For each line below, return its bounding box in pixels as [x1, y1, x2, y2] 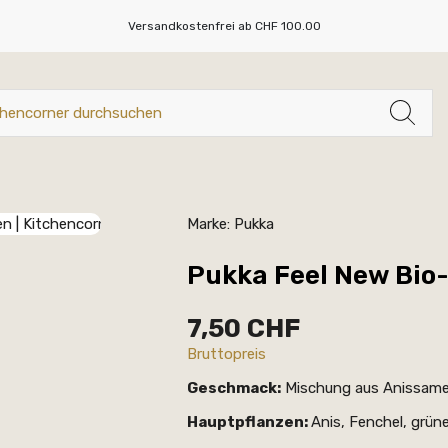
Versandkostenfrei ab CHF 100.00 [127, 19, 321, 33]
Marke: [187, 215, 230, 233]
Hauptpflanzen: [187, 413, 311, 431]
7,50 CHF [187, 313, 300, 344]
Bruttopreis [187, 345, 266, 363]
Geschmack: [187, 379, 281, 397]
